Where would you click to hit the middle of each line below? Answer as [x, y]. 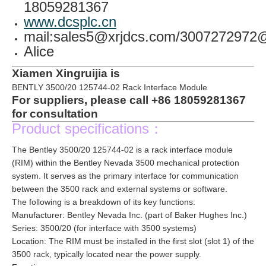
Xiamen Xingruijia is [66, 73]
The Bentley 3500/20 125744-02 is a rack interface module [122, 150]
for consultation [55, 114]
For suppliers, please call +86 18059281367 [129, 100]
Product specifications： [88, 129]
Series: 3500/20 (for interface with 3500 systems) [104, 228]
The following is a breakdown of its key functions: [104, 202]
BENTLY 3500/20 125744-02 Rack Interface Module [110, 87]
